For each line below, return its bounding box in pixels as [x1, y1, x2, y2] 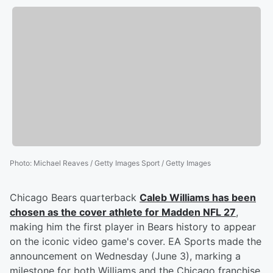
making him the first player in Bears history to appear [10, 221, 256, 233]
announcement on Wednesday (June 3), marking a [10, 250, 241, 263]
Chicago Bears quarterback [10, 191, 140, 204]
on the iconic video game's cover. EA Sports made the [10, 235, 261, 248]
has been [210, 191, 256, 204]
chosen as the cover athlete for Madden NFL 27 [10, 206, 236, 219]
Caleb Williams [140, 191, 210, 204]
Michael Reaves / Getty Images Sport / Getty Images [34, 158, 211, 168]
